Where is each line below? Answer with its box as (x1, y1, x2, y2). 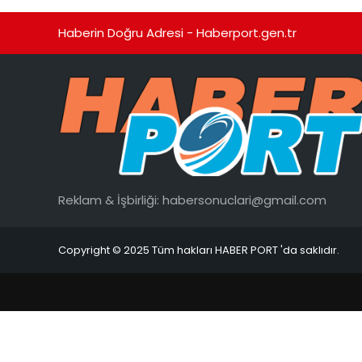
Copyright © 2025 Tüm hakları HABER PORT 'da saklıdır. (58, 242, 339, 258)
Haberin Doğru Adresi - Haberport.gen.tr (58, 23, 297, 41)
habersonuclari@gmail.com (162, 191, 326, 208)
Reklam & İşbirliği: (58, 191, 162, 208)
